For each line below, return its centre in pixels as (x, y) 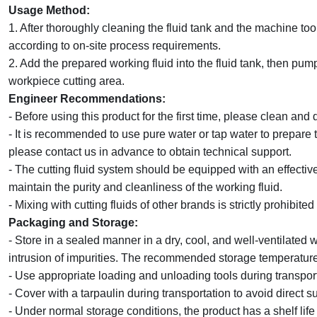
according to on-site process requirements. (115, 46)
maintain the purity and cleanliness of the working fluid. (145, 187)
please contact (46, 152)
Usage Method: (49, 10)
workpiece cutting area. (67, 81)
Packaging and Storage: (73, 223)
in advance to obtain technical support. (195, 152)
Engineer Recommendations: (87, 99)
